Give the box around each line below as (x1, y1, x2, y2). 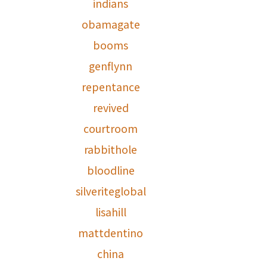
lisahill (95, 204, 126, 220)
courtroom (83, 121, 138, 136)
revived (92, 100, 129, 116)
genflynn (89, 58, 133, 74)
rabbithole (84, 142, 138, 157)
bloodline (86, 163, 135, 178)
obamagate (81, 17, 140, 32)
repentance (81, 79, 140, 95)
